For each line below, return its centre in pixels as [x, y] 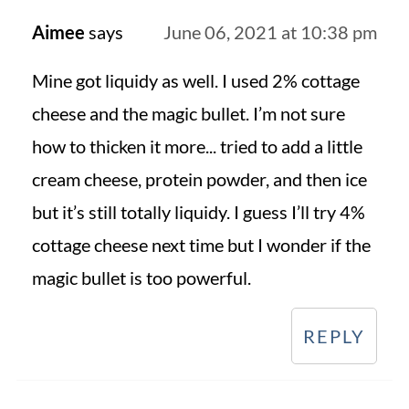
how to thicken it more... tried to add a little [197, 147]
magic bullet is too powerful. [141, 278]
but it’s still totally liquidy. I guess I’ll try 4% [198, 212]
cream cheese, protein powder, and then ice [199, 179]
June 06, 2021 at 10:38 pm [271, 32]
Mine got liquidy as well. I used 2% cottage [195, 81]
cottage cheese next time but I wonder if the [201, 245]
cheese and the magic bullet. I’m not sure [188, 114]
